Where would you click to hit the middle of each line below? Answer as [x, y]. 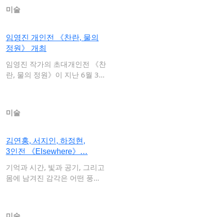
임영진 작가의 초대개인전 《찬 [56, 64]
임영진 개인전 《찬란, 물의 [52, 38]
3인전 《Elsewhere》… [47, 151]
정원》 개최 [26, 48]
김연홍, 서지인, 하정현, [46, 141]
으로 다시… [24, 188]
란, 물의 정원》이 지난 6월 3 [52, 75]
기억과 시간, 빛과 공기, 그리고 [55, 167]
